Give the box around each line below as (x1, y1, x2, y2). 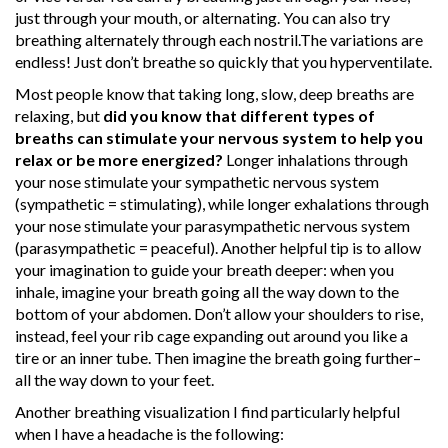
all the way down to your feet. (15, 369, 214, 389)
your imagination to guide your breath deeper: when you (15, 259, 394, 279)
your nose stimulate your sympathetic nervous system (15, 171, 379, 191)
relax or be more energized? (15, 149, 223, 169)
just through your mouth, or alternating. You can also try (15, 7, 390, 27)
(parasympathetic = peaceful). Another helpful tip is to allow (15, 237, 421, 257)
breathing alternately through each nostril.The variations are (15, 29, 423, 49)
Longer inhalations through (223, 149, 408, 169)
